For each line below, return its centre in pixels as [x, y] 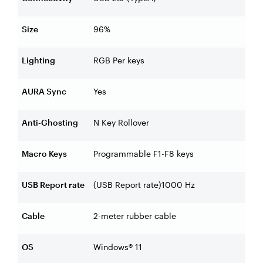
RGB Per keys [119, 60]
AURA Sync [44, 92]
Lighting [38, 60]
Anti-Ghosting [50, 123]
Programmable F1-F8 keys [144, 154]
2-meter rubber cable [135, 216]
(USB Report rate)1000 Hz [144, 185]
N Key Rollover [121, 123]
